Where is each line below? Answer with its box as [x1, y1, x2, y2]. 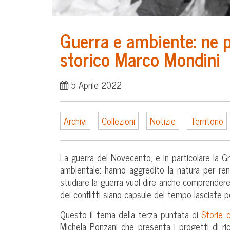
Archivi [64, 113, 87, 129]
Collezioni [102, 113, 135, 129]
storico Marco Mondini [60, 44, 220, 74]
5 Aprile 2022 [69, 77, 122, 93]
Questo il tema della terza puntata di [60, 206, 202, 222]
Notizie [150, 113, 176, 129]
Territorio [190, 113, 223, 129]
